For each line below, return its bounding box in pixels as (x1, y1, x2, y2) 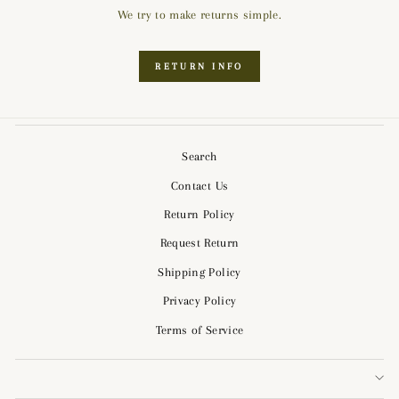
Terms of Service (155, 322, 244, 337)
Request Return (159, 236, 240, 250)
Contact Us (170, 178, 229, 192)
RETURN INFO (155, 60, 244, 72)
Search (182, 150, 217, 164)
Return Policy (164, 208, 235, 222)
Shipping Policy (158, 265, 241, 279)
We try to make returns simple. (117, 7, 282, 21)
